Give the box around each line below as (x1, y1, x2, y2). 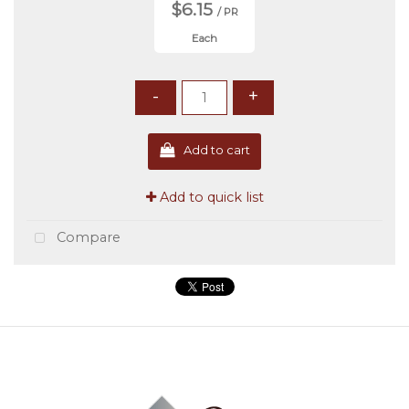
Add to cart (183, 142, 250, 157)
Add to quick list (155, 188, 264, 205)
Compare (53, 228, 121, 246)
